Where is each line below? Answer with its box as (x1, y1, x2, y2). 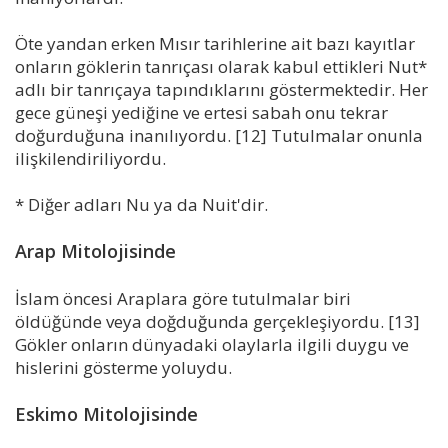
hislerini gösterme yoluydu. (15, 355, 232, 379)
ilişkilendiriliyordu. (15, 146, 166, 170)
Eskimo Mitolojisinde (15, 401, 198, 426)
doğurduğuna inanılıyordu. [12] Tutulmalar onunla (15, 123, 423, 147)
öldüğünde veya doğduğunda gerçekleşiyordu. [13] (15, 309, 420, 333)
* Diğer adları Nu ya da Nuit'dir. (15, 192, 268, 216)
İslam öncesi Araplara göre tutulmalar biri (15, 286, 351, 310)
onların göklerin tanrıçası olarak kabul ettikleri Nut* (15, 54, 427, 78)
